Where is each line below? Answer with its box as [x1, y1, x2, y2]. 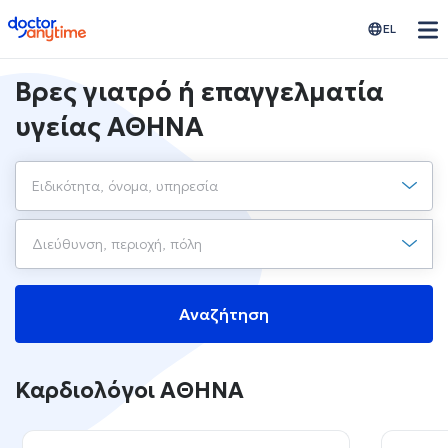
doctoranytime [7, 14, 120, 34]
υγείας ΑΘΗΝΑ [15, 111, 204, 143]
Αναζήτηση [179, 304, 269, 324]
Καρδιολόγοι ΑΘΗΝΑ [15, 377, 244, 404]
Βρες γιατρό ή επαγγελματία [15, 76, 384, 108]
